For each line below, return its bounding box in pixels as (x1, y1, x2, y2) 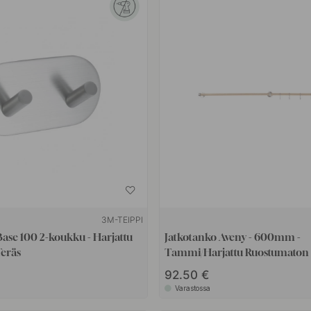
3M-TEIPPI (101, 215, 143, 226)
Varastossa (174, 284, 210, 293)
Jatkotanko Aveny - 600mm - (164, 230, 301, 244)
